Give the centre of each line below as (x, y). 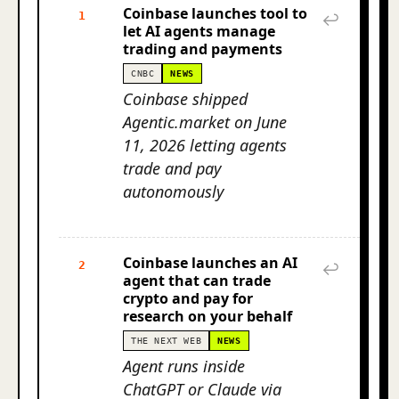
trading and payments (203, 49)
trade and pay (172, 168)
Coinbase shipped (185, 99)
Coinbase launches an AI (210, 263)
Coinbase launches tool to (215, 13)
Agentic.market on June (205, 122)
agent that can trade (197, 281)
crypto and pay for (188, 298)
